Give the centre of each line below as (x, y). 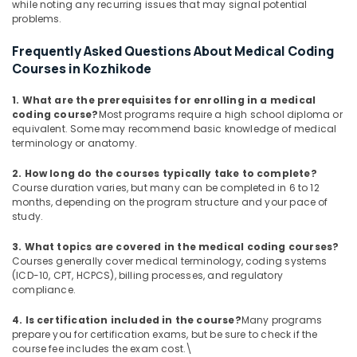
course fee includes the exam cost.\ (102, 349)
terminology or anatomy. (75, 143)
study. (28, 216)
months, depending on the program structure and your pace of (170, 202)
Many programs (282, 320)
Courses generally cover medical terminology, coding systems (170, 261)
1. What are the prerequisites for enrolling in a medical (164, 100)
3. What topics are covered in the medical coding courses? (176, 247)
